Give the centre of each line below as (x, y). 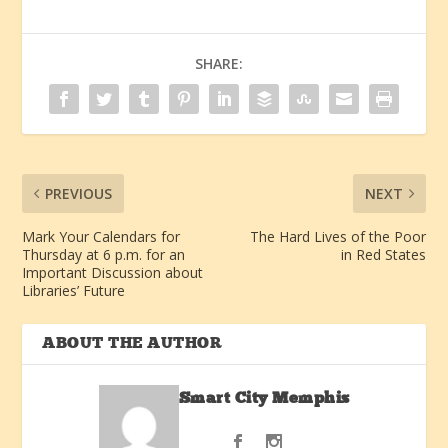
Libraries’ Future (74, 291)
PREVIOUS (79, 194)
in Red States (383, 255)
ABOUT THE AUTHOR (132, 344)
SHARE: (219, 64)
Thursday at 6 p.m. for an (104, 255)
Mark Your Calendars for (101, 237)
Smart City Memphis (264, 399)
